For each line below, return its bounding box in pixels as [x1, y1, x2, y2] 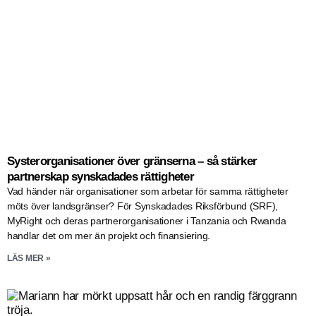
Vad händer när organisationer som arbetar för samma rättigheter [7, 185, 288, 197]
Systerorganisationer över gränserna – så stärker [7, 154, 257, 168]
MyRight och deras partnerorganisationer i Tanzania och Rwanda [7, 214, 286, 226]
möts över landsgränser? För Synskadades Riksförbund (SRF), [7, 200, 279, 212]
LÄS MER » [7, 253, 51, 263]
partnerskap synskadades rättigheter [7, 169, 194, 183]
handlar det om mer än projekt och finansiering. [7, 229, 211, 241]
